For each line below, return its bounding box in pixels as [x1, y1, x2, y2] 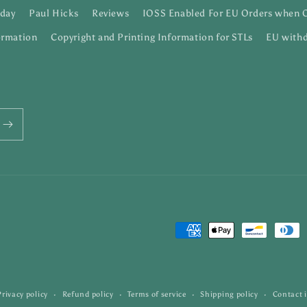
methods [153, 243, 199, 256]
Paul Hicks [29, 8, 79, 19]
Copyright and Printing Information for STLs [50, 32, 253, 43]
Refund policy [62, 290, 114, 299]
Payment [153, 224, 199, 237]
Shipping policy [200, 290, 258, 299]
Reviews [91, 8, 130, 19]
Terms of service [127, 290, 186, 299]
